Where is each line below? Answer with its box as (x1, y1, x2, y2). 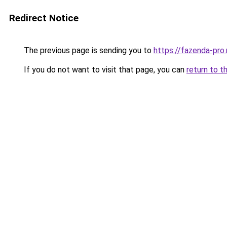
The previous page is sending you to (22, 46, 154, 55)
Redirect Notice (9, 12, 79, 24)
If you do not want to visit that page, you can (22, 65, 186, 74)
